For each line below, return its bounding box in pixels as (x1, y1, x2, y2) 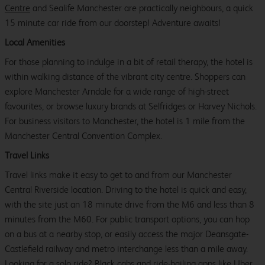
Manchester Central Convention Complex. (5, 130, 162, 142)
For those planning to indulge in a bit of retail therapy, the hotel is (5, 56, 253, 68)
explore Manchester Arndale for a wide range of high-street (5, 86, 229, 98)
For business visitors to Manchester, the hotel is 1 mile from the (5, 115, 245, 127)
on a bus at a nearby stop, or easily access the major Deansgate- (5, 228, 248, 240)
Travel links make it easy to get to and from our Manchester (5, 169, 232, 181)
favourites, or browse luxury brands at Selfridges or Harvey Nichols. (5, 101, 257, 112)
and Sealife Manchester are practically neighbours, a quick (30, 2, 253, 14)
